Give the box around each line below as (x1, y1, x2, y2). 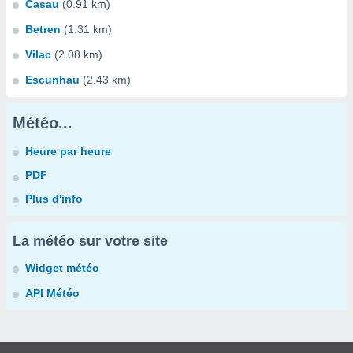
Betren (25, 23, 61, 35)
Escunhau (25, 73, 80, 86)
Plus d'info (25, 192, 83, 205)
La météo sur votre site (13, 233, 168, 249)
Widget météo (25, 262, 99, 274)
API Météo (25, 287, 80, 299)
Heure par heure (25, 145, 111, 158)
